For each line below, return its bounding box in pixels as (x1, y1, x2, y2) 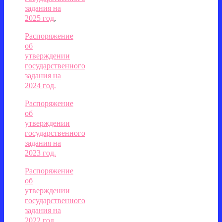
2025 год (25, 13, 54, 22)
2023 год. (25, 148, 56, 157)
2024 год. (25, 81, 56, 90)
